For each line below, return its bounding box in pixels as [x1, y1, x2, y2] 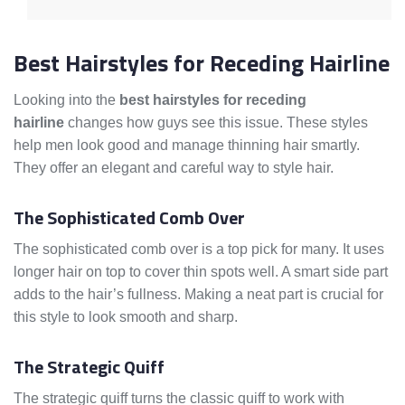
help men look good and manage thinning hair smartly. [14, 137, 360, 154]
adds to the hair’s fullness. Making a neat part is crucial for [14, 287, 383, 303]
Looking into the [14, 92, 119, 108]
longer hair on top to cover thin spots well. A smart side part [14, 264, 388, 280]
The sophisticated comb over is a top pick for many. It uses [14, 241, 384, 258]
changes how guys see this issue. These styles [64, 115, 368, 131]
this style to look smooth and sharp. [14, 309, 238, 325]
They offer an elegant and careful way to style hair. [14, 160, 334, 176]
